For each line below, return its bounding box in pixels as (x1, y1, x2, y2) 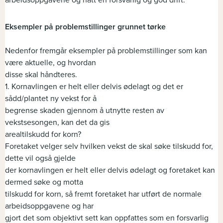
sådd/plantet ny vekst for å (5, 94, 97, 104)
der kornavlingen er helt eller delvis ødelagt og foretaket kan (5, 165, 215, 176)
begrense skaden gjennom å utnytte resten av (5, 106, 164, 116)
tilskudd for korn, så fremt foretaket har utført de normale (5, 189, 202, 200)
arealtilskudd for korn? (5, 129, 81, 140)
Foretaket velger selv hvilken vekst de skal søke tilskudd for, (5, 141, 213, 152)
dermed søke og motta (5, 177, 83, 188)
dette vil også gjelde (5, 153, 76, 164)
